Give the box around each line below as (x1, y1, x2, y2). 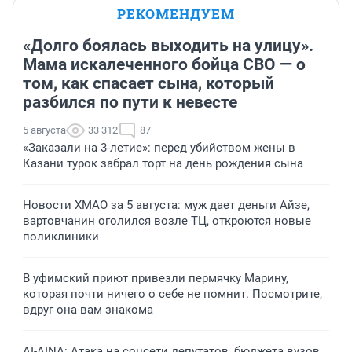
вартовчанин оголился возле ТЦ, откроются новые (23, 214, 311, 229)
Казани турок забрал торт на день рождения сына (23, 156, 303, 171)
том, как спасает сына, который (23, 74, 274, 93)
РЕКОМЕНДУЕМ (117, 5, 235, 24)
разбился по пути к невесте (23, 93, 237, 112)
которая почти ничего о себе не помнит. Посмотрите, (23, 287, 322, 302)
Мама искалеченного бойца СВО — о (23, 55, 306, 75)
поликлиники (23, 229, 99, 244)
